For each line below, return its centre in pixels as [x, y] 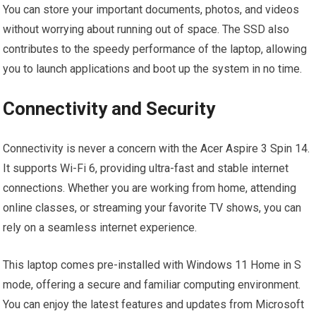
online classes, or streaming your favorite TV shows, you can [152, 208]
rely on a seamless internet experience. [100, 227]
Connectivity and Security [109, 109]
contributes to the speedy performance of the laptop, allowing [155, 49]
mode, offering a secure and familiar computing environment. [152, 285]
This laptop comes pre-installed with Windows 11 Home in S [152, 265]
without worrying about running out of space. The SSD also [146, 29]
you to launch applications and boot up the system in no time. [153, 69]
